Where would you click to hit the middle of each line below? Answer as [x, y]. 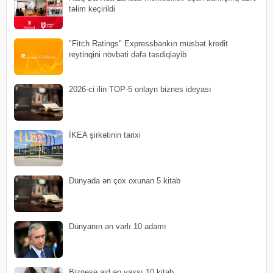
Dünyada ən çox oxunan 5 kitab [125, 180]
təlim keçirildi [92, 9]
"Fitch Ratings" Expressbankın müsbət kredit [148, 43]
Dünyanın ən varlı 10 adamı [118, 226]
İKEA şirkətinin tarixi [105, 135]
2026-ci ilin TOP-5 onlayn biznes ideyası [140, 89]
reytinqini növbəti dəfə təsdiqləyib [128, 54]
